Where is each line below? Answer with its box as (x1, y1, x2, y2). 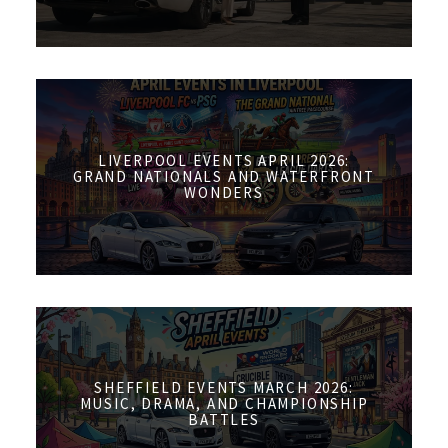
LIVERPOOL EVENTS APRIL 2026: (97, 150, 351, 170)
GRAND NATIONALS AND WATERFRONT (73, 166, 375, 186)
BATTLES (188, 410, 260, 430)
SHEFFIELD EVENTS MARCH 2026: (94, 378, 354, 398)
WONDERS (184, 182, 264, 202)
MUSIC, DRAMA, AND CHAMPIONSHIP (79, 394, 369, 414)
